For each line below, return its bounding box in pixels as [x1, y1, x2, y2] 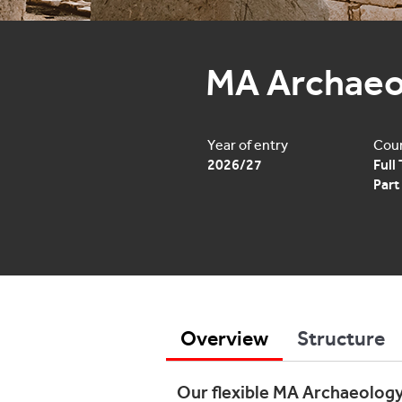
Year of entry [207, 136, 289, 153]
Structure [297, 326, 385, 351]
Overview [180, 326, 268, 351]
